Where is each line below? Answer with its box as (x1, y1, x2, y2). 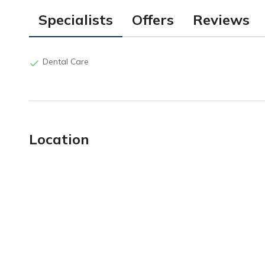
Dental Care (43, 56, 89, 67)
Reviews (193, 11, 250, 28)
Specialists (38, 11, 113, 28)
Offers (132, 11, 174, 28)
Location (29, 130, 89, 148)
